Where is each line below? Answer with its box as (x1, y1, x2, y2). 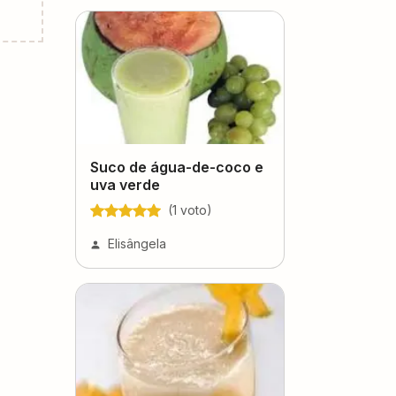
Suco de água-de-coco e (90, 157, 263, 176)
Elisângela (108, 235, 166, 251)
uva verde (90, 175, 160, 194)
